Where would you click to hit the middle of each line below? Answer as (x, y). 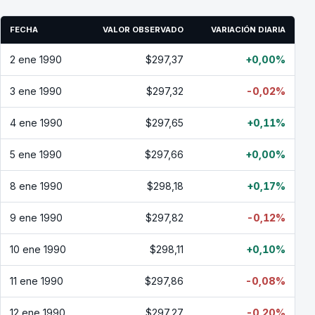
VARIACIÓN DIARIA (248, 30)
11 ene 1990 (37, 281)
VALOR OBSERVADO (143, 30)
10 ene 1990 (38, 249)
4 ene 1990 (36, 123)
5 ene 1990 (36, 154)
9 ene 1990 (36, 218)
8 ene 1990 (36, 186)
